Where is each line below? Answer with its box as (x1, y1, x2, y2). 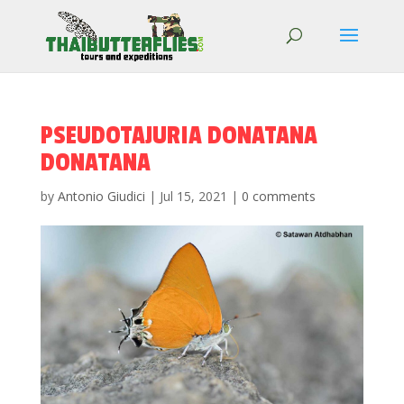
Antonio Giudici (57, 188, 145, 205)
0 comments (241, 188, 316, 205)
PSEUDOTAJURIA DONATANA (40, 121, 317, 151)
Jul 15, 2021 (159, 188, 227, 205)
